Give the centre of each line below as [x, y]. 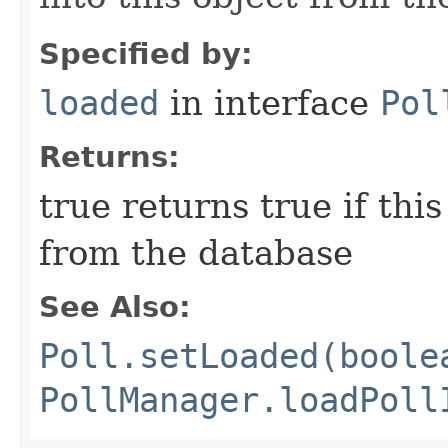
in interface [269, 103]
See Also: [115, 307]
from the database [196, 253]
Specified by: [146, 54]
